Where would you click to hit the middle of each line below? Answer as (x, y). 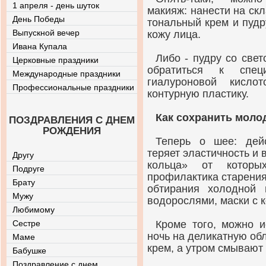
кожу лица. (174, 34)
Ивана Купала (40, 46)
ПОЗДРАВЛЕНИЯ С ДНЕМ (72, 120)
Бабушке (29, 251)
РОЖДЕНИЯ (72, 131)
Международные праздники (66, 74)
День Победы (39, 19)
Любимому (34, 210)
